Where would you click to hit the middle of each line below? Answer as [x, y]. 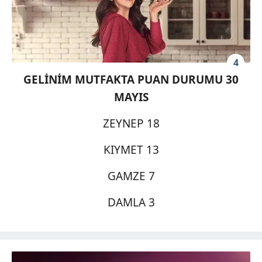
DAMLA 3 [131, 202]
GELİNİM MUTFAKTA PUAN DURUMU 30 [131, 79]
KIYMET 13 [131, 149]
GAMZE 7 [131, 176]
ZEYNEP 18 [131, 123]
